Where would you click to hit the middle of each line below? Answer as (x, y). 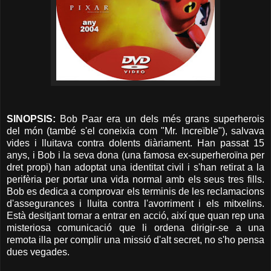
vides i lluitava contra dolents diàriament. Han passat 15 (135, 143)
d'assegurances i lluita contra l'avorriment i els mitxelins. (135, 204)
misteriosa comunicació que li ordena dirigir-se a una (135, 228)
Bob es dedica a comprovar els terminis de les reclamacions (135, 192)
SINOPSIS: (31, 119)
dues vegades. (38, 252)
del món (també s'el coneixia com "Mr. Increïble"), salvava (135, 131)
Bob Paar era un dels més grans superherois (160, 119)
